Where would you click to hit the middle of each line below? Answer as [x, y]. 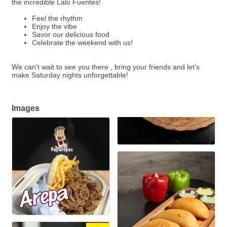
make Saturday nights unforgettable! [70, 75]
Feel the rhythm [57, 18]
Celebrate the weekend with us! [82, 43]
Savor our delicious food [71, 34]
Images [26, 108]
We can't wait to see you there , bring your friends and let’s [106, 67]
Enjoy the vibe [54, 26]
